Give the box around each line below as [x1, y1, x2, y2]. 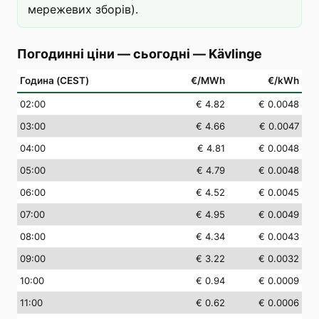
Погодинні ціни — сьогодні [17, 46, 190, 61]
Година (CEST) [20, 75, 89, 86]
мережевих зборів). [28, 2, 138, 16]
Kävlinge [209, 46, 262, 61]
